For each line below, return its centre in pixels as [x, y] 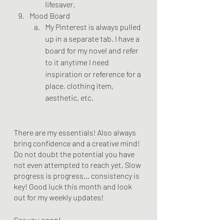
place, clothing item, [80, 86]
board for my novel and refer [93, 50]
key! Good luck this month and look [74, 186]
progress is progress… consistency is [77, 176]
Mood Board [50, 15]
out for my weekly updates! [59, 197]
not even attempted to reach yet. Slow [78, 165]
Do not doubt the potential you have [75, 154]
